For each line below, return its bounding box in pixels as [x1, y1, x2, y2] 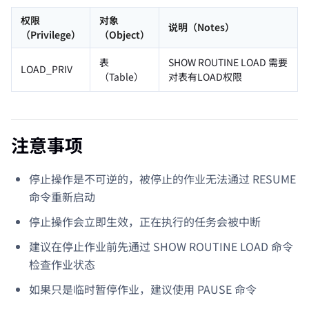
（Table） [99, 69, 143, 83]
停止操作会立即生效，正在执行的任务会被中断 [29, 212, 261, 230]
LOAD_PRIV [21, 61, 72, 76]
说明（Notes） [168, 19, 235, 34]
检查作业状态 [29, 255, 95, 272]
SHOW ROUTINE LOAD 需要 [168, 54, 288, 69]
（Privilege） [21, 27, 81, 41]
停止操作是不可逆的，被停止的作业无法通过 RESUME [29, 170, 296, 187]
